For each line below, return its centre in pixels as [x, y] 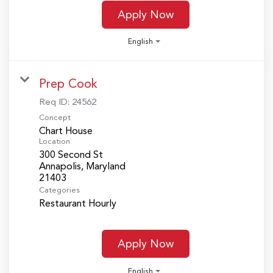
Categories [59, 190]
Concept [55, 118]
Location [55, 141]
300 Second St [71, 155]
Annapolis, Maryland [82, 166]
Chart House [66, 131]
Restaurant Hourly [78, 204]
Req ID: [55, 102]
